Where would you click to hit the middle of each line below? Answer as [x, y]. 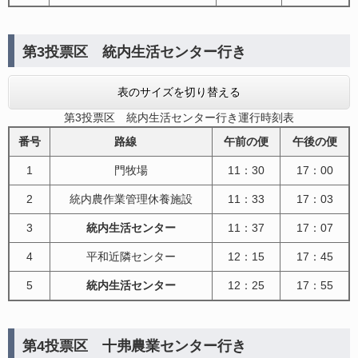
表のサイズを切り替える [179, 91]
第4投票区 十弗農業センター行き [134, 346]
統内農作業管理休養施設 [131, 199]
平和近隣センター [131, 256]
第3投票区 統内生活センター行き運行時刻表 [179, 117]
